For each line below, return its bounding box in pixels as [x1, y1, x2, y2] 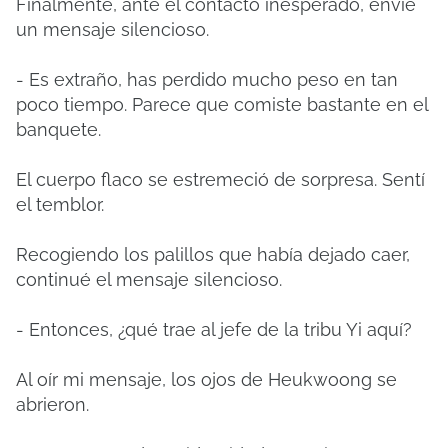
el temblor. [16, 194, 104, 215]
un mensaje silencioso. [16, 19, 209, 40]
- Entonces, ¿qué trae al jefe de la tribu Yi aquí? [16, 319, 412, 340]
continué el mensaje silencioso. [16, 269, 282, 290]
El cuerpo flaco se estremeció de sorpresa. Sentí [16, 169, 425, 190]
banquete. [16, 119, 101, 140]
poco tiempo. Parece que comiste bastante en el [16, 94, 428, 115]
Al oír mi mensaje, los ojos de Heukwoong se [16, 369, 397, 390]
